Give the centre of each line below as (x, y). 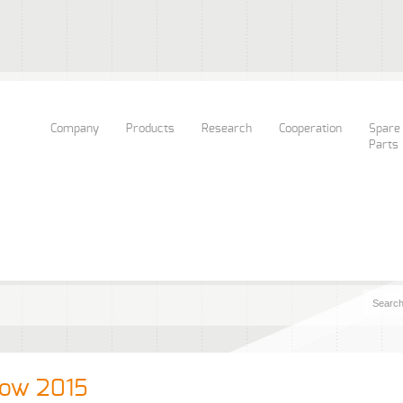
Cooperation (310, 129)
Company (75, 129)
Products (150, 129)
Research (227, 129)
